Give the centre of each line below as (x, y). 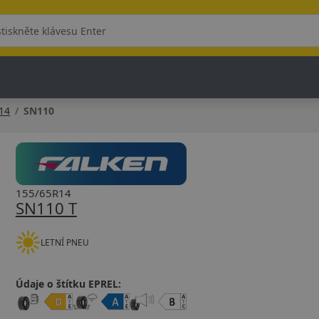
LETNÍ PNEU (64, 242)
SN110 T (46, 208)
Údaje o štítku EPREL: (68, 284)
